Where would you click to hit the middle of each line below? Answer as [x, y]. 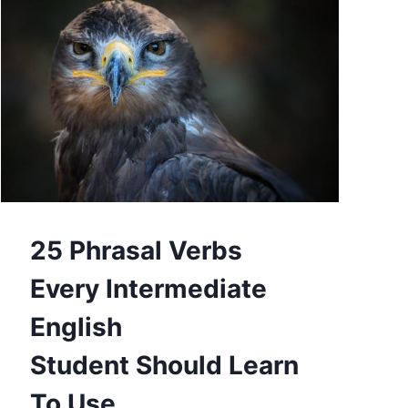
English [76, 327]
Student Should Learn [165, 366]
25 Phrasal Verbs [137, 251]
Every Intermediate [149, 289]
